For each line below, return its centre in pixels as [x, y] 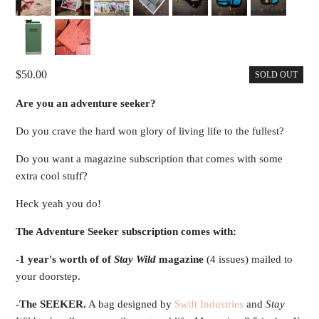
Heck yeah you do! [59, 204]
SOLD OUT [276, 75]
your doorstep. [48, 277]
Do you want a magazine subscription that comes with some [150, 159]
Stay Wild [135, 260]
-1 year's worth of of [65, 260]
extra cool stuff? [52, 176]
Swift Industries [209, 304]
